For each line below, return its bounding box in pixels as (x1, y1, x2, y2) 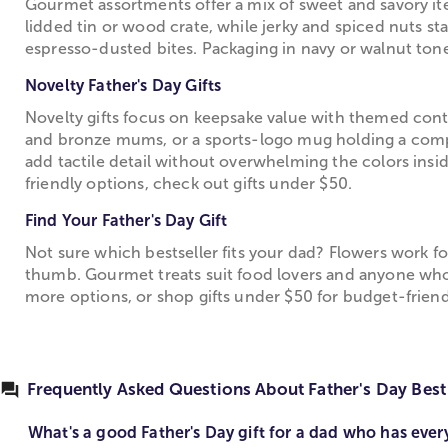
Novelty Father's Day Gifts (25, 76, 222, 94)
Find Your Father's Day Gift (25, 211, 228, 229)
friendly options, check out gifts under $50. (25, 174, 353, 192)
